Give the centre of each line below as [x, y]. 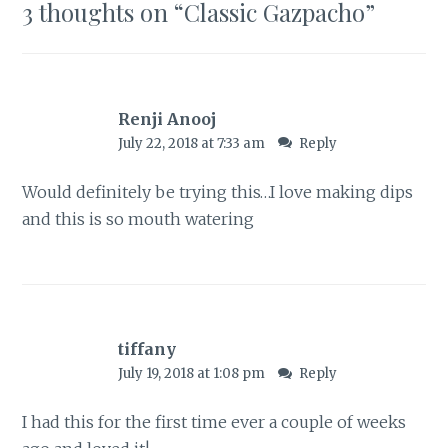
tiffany [146, 349]
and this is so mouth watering [138, 218]
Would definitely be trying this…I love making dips [218, 191]
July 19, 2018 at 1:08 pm [192, 374]
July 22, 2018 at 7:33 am [192, 143]
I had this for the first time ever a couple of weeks [214, 422]
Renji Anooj [166, 118]
